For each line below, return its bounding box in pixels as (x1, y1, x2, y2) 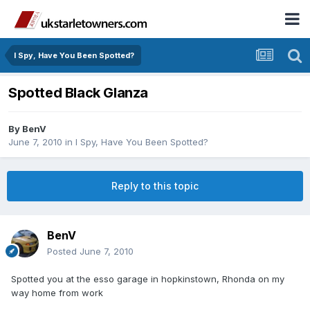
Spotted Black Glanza (8, 84, 148, 102)
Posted (47, 246, 80, 257)
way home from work (11, 287, 103, 299)
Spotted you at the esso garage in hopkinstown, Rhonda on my (11, 273, 284, 285)
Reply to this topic (111, 180, 199, 192)
